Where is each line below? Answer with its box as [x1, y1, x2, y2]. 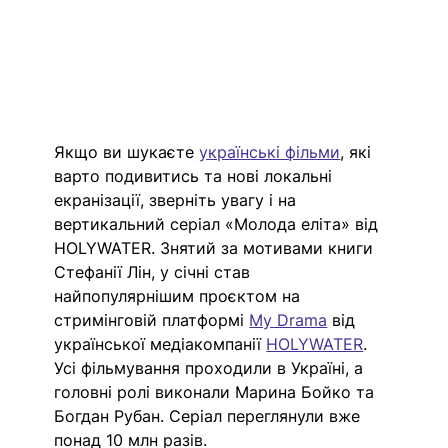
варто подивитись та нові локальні [54, 166, 338, 187]
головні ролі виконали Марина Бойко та [54, 382, 380, 403]
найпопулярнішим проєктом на [54, 286, 306, 307]
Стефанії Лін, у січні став [54, 262, 256, 283]
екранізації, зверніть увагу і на [54, 190, 302, 211]
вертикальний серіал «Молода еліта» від [54, 214, 384, 235]
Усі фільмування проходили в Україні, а [54, 358, 369, 379]
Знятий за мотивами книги [160, 238, 379, 259]
